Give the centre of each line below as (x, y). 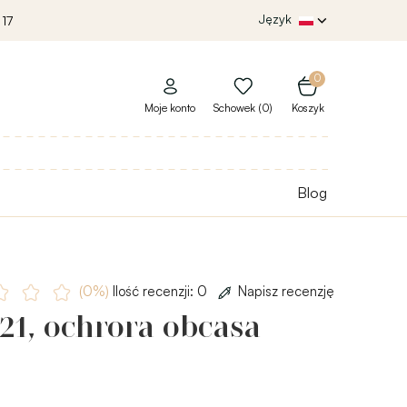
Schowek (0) (243, 108)
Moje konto (170, 108)
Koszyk (308, 108)
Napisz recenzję (286, 291)
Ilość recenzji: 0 (159, 291)
